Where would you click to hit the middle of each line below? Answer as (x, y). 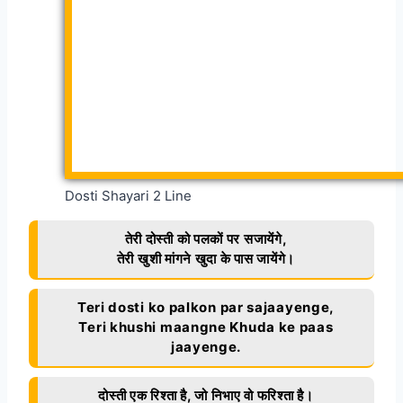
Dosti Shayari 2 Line (128, 195)
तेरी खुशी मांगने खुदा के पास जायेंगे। (206, 258)
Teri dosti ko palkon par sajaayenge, (206, 307)
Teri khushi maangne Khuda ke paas (206, 327)
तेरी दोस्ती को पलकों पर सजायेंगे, (206, 238)
